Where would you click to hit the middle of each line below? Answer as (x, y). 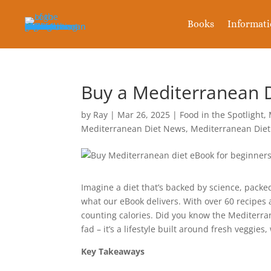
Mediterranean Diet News (134, 129)
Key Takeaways (113, 251)
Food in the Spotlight (222, 115)
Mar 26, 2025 (144, 115)
